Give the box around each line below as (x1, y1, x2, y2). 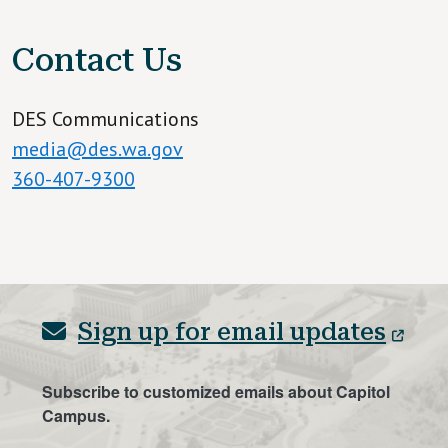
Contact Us (12, 40, 182, 79)
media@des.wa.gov (12, 135, 183, 162)
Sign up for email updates (78, 317, 386, 346)
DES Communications (12, 105, 199, 132)
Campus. (42, 403, 110, 427)
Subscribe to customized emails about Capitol (42, 379, 390, 403)
